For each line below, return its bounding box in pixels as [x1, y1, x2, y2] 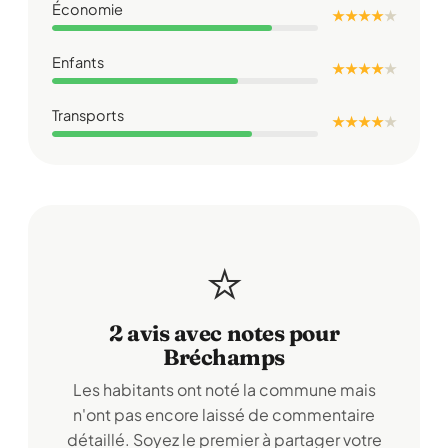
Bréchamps [162, 343, 286, 371]
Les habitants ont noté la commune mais [72, 379, 376, 400]
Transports [52, 106, 124, 124]
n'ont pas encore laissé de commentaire [73, 404, 375, 425]
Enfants [52, 53, 104, 71]
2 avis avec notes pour [108, 319, 340, 347]
